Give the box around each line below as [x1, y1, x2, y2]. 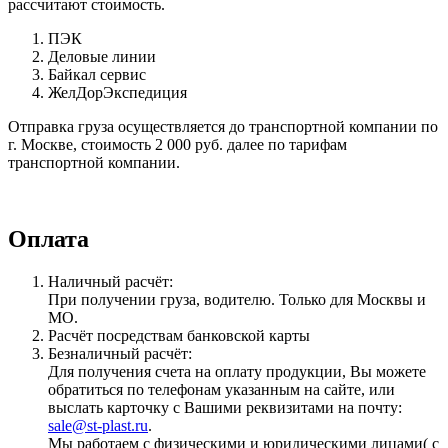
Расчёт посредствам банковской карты [48, 327, 310, 345]
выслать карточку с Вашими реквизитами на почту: [48, 399, 402, 417]
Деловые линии [48, 48, 156, 66]
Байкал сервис [48, 66, 146, 84]
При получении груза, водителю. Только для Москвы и [48, 291, 426, 309]
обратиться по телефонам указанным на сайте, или [48, 381, 395, 399]
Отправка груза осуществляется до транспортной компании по [8, 118, 438, 136]
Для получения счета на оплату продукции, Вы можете [48, 363, 426, 381]
